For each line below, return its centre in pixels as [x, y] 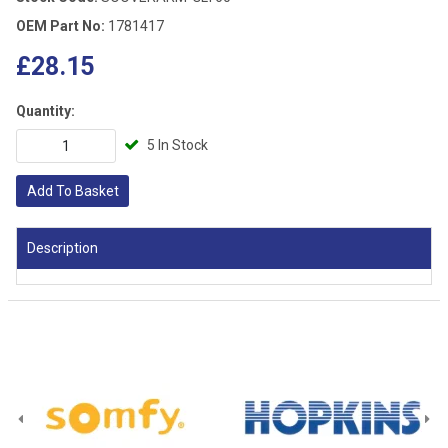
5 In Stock [183, 144]
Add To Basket [72, 190]
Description [62, 247]
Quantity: [45, 110]
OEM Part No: [60, 25]
